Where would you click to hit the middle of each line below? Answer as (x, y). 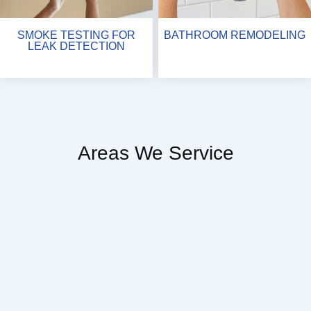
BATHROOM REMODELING (235, 35)
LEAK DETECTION (76, 46)
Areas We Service (155, 153)
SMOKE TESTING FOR (76, 35)
